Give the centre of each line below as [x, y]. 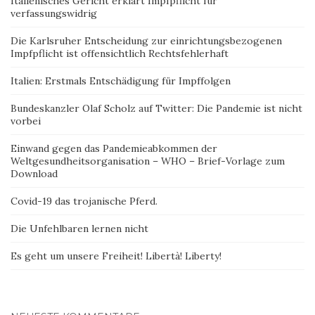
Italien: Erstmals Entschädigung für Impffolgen [121, 81]
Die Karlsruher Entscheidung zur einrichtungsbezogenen [146, 41]
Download [34, 174]
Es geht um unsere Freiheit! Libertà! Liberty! [116, 256]
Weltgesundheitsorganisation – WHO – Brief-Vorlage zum [148, 161]
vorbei [26, 121]
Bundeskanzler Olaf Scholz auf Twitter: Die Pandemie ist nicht [156, 109]
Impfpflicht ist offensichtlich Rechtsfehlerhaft [120, 54]
